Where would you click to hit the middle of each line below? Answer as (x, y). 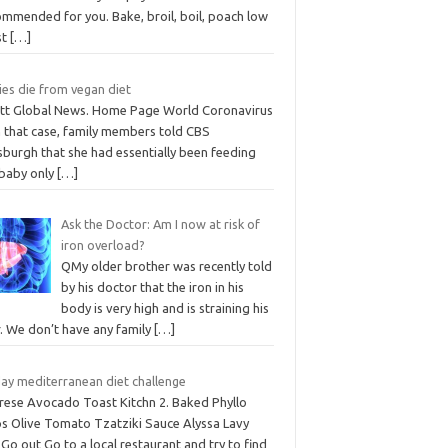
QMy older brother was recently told (166, 266)
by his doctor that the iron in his (152, 287)
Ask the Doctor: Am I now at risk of (160, 224)
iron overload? (102, 245)
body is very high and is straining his (164, 308)
